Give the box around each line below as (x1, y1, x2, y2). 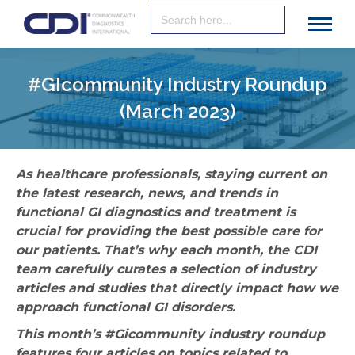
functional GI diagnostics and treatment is (16, 204, 296, 219)
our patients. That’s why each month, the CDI (16, 242, 317, 258)
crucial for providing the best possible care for (16, 223, 322, 239)
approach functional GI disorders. (16, 300, 235, 315)
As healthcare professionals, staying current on (16, 166, 327, 181)
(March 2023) (119, 100, 236, 123)
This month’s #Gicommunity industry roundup (16, 326, 325, 342)
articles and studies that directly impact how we (16, 281, 338, 296)
